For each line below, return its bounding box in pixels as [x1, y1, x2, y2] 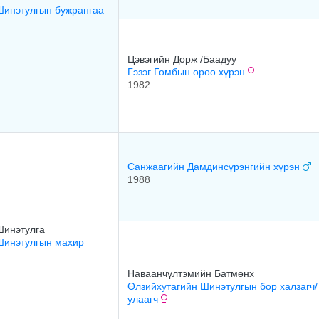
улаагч [127, 293, 161, 305]
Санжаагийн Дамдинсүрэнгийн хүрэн [127, 161, 303, 172]
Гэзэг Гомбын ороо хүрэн [127, 66, 248, 78]
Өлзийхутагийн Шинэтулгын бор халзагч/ [127, 281, 318, 292]
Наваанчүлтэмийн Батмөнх [127, 268, 254, 279]
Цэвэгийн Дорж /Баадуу [127, 53, 236, 65]
